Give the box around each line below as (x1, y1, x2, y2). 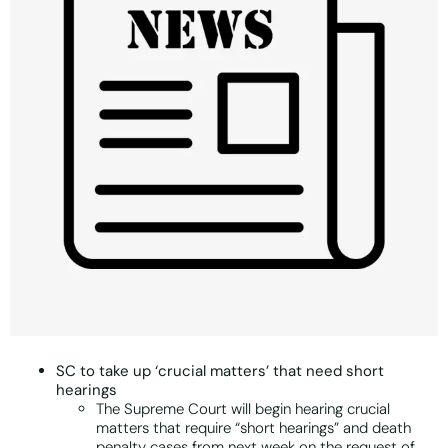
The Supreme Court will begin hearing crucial (96, 399, 390, 420)
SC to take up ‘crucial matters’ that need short (56, 361, 384, 382)
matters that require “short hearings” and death (96, 418, 411, 439)
